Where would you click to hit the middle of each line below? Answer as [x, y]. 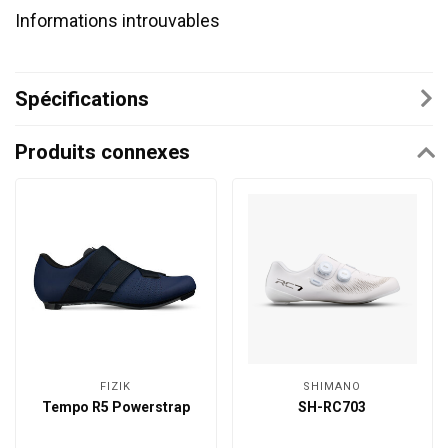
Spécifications [82, 99]
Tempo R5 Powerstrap [115, 406]
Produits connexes [102, 152]
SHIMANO [332, 386]
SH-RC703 [332, 406]
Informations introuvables [117, 20]
